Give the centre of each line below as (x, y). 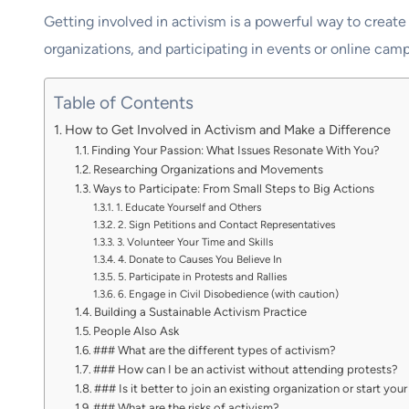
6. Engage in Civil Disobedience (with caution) (228, 294)
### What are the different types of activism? (215, 351)
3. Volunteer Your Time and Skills (194, 242)
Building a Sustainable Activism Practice (201, 312)
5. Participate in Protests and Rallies (202, 277)
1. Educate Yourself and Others (188, 208)
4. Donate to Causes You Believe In (199, 260)
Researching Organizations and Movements (209, 170)
